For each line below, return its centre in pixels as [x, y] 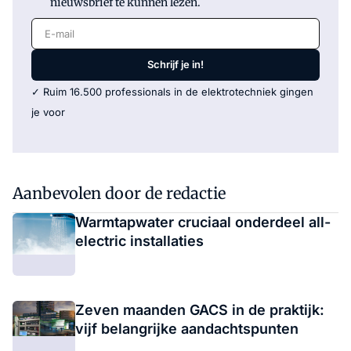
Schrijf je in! [175, 65]
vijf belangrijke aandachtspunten [187, 328]
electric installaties [141, 241]
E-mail [51, 27]
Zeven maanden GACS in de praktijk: [200, 309]
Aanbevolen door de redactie [119, 193]
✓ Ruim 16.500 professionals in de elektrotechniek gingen [172, 91]
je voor [48, 112]
